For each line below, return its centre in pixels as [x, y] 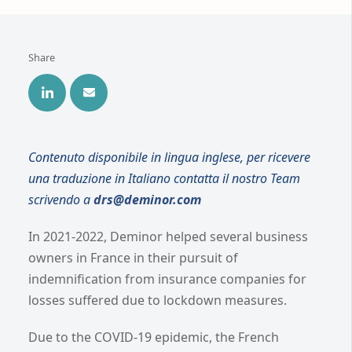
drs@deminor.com [147, 199]
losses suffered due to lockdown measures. [158, 300]
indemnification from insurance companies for [167, 279]
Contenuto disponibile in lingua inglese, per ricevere [169, 157]
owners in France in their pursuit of [133, 257]
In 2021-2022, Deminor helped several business [168, 236]
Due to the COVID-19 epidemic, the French [154, 337]
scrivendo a [61, 199]
